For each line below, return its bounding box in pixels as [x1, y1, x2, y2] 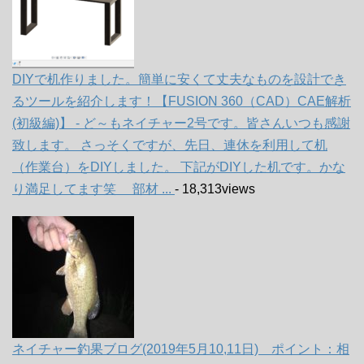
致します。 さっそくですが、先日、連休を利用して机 [12, 137, 327, 152]
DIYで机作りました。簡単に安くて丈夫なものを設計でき [12, 71, 346, 86]
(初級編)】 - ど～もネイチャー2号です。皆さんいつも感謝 [12, 115, 350, 130]
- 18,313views [175, 181, 255, 196]
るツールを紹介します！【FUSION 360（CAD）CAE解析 [12, 93, 351, 108]
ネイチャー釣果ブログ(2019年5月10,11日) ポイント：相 [12, 341, 349, 356]
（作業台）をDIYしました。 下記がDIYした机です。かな [12, 159, 345, 174]
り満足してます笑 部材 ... [12, 181, 175, 196]
